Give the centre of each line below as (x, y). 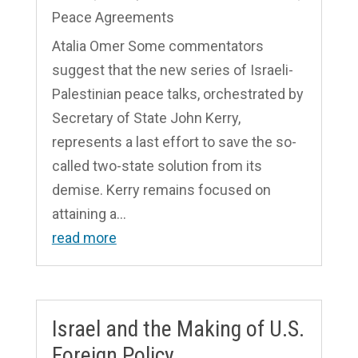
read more (84, 238)
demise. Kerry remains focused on (161, 190)
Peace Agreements (113, 18)
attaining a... (89, 214)
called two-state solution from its (157, 166)
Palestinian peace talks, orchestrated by (177, 94)
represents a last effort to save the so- (174, 142)
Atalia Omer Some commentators (157, 46)
